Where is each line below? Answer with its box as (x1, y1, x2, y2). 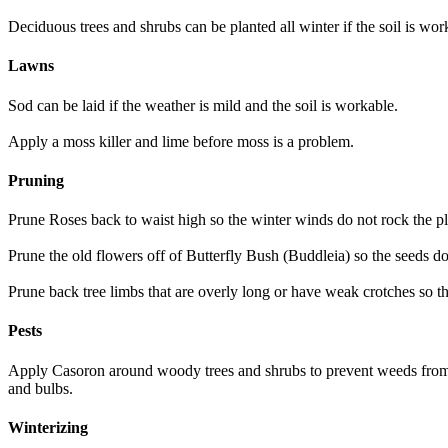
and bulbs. (8, 379, 73, 397)
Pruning (8, 171, 64, 189)
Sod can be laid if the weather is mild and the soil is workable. (8, 96, 398, 114)
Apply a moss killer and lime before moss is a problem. (8, 132, 354, 150)
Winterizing (8, 418, 88, 436)
